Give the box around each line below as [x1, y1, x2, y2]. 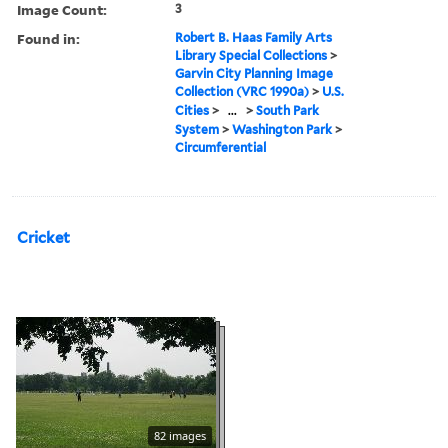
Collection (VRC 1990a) [175, 83, 310, 99]
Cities [175, 102, 210, 118]
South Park [256, 102, 320, 118]
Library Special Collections [175, 47, 328, 63]
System [175, 121, 220, 137]
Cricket [17, 228, 70, 247]
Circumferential [175, 139, 267, 155]
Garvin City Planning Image [175, 65, 334, 81]
